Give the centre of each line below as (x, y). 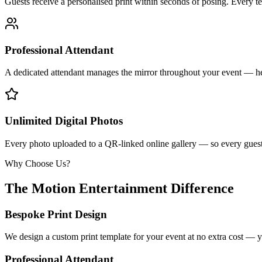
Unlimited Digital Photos (64, 121)
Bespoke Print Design (56, 214)
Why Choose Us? (37, 163)
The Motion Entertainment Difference (119, 188)
